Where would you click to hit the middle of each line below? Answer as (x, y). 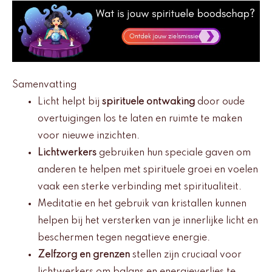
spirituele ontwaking (148, 102)
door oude (220, 102)
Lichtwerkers (67, 153)
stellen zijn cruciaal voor (186, 255)
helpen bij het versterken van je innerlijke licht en (148, 221)
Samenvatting (44, 85)
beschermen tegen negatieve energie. (124, 238)
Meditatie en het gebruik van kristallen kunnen (142, 204)
